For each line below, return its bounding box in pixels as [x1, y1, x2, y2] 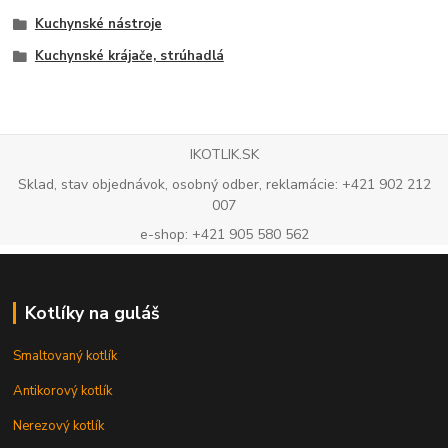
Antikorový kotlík [13, 382, 113, 401]
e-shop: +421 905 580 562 [139, 225, 309, 245]
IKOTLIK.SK [189, 144, 259, 164]
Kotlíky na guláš [24, 301, 160, 326]
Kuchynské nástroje [34, 14, 162, 33]
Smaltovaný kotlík [13, 347, 118, 366]
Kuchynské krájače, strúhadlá [34, 46, 224, 65]
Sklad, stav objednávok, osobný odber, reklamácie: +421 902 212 [17, 174, 431, 194]
